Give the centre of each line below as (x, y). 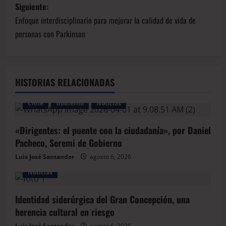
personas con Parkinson (50, 34)
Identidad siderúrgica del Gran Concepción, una (102, 199)
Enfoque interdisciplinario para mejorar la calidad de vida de (105, 20)
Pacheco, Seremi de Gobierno (69, 143)
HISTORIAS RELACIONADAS (65, 82)
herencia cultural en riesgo (65, 212)
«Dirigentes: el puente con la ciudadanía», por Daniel (113, 130)
